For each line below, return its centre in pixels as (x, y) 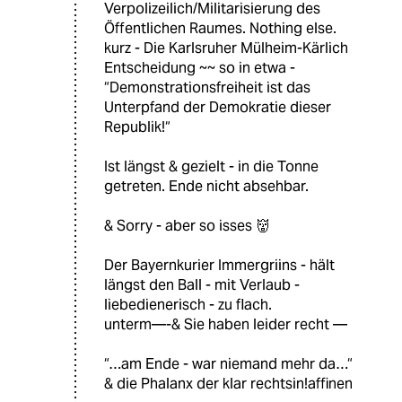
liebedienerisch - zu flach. (188, 304)
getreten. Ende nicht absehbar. (206, 186)
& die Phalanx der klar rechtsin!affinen (228, 383)
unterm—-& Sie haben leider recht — (226, 324)
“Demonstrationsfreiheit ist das (207, 87)
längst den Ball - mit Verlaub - (202, 284)
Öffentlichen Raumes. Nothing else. (220, 28)
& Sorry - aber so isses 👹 (187, 225)
